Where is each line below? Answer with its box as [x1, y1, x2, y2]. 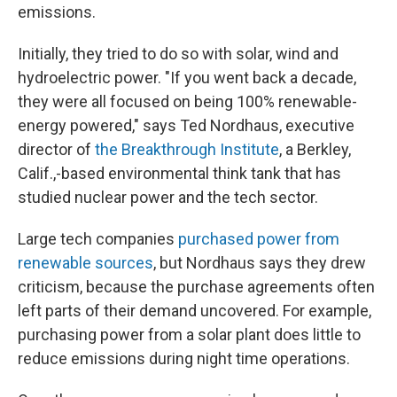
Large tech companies [18, 230, 178, 248]
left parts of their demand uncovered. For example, [18, 301, 371, 320]
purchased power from [178, 230, 339, 248]
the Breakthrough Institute [95, 140, 279, 159]
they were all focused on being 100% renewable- [18, 92, 357, 111]
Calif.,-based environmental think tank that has [18, 164, 341, 183]
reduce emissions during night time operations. [18, 349, 350, 368]
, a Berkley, [279, 140, 351, 159]
